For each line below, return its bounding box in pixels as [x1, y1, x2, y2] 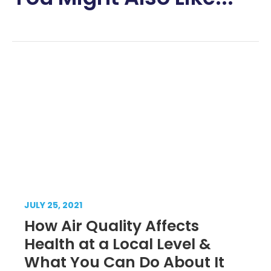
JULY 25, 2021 [24, 198, 82, 211]
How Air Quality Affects [24, 215, 199, 237]
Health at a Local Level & [24, 233, 211, 255]
